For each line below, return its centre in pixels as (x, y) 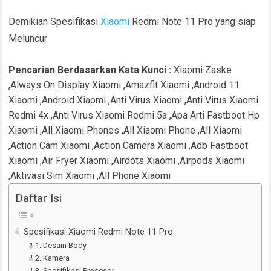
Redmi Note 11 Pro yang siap (193, 21)
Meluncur (28, 38)
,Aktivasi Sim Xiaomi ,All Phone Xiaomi (90, 175)
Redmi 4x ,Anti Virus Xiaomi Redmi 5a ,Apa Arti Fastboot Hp (134, 115)
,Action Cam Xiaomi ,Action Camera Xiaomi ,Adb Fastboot (129, 145)
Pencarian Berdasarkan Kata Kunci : (91, 70)
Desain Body (64, 245)
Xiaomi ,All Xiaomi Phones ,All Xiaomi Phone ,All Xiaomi (126, 130)
